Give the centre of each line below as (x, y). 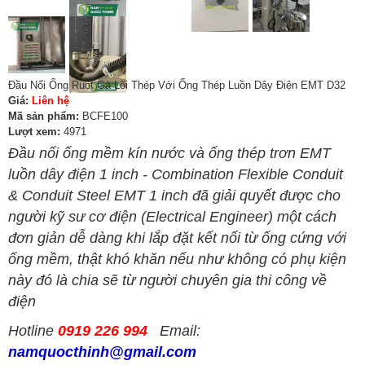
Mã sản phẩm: (44, 117)
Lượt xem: (34, 132)
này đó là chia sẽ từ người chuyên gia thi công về (167, 281)
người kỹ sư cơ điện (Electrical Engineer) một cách (172, 217)
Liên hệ (51, 101)
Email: (174, 331)
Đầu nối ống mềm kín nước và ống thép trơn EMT (169, 154)
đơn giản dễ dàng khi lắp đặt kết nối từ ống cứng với (177, 238)
